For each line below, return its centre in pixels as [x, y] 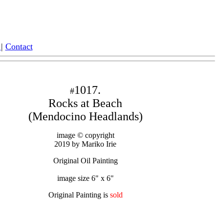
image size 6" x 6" [85, 178]
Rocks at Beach [85, 103]
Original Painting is [78, 195]
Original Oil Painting [85, 161]
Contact [19, 46]
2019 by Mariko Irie [85, 144]
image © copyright [85, 135]
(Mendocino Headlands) [85, 116]
